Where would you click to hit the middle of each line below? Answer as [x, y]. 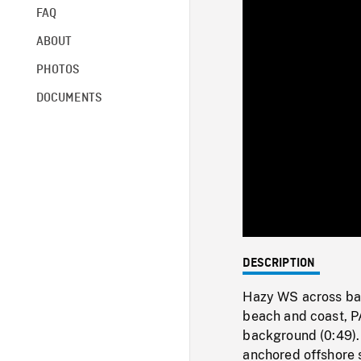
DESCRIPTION [279, 263]
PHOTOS [58, 70]
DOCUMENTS [69, 98]
